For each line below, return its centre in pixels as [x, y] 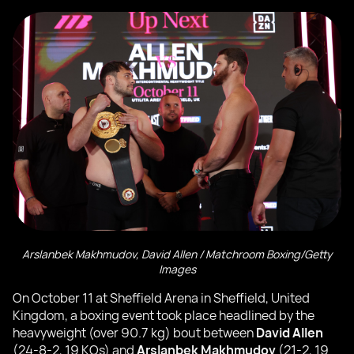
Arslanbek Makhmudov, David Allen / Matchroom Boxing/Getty [177, 254]
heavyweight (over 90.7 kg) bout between [134, 333]
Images [177, 269]
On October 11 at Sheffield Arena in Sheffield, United [161, 298]
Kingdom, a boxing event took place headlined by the [164, 316]
